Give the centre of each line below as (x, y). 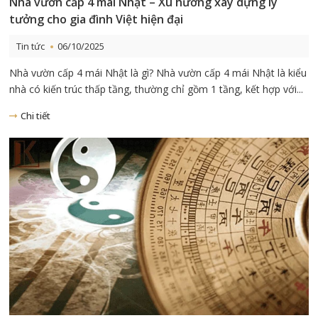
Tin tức (31, 46)
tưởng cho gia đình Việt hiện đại (97, 19)
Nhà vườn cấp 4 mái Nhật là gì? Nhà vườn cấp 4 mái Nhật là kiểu (158, 72)
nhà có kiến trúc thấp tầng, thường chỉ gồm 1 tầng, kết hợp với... (157, 89)
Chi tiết (36, 115)
